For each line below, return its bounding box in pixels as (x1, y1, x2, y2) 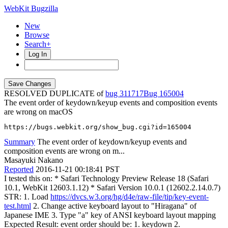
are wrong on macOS (4, 107, 73, 116)
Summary (4, 137, 35, 146)
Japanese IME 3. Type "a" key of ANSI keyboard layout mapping (4, 211, 216, 219)
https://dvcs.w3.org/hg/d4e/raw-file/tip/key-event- (50, 192, 209, 201)
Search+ (24, 40, 51, 48)
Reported (4, 165, 34, 174)
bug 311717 (105, 89, 144, 98)
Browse (24, 31, 49, 39)
